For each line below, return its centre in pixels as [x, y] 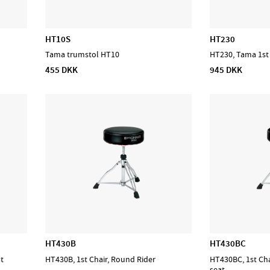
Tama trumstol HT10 [83, 55]
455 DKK [62, 70]
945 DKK [226, 70]
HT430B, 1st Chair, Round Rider [101, 259]
